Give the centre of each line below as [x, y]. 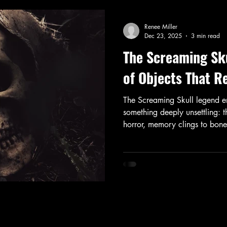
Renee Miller [161, 27]
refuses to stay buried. [161, 137]
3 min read [205, 36]
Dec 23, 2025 [163, 36]
